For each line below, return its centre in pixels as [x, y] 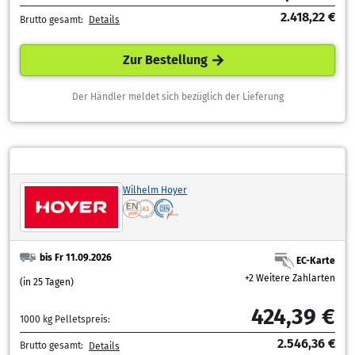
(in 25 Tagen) [47, 282]
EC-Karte [316, 260]
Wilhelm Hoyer [155, 190]
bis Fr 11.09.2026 [83, 257]
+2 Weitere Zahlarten [290, 279]
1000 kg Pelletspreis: [65, 319]
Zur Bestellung [165, 60]
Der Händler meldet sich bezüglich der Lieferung [177, 96]
